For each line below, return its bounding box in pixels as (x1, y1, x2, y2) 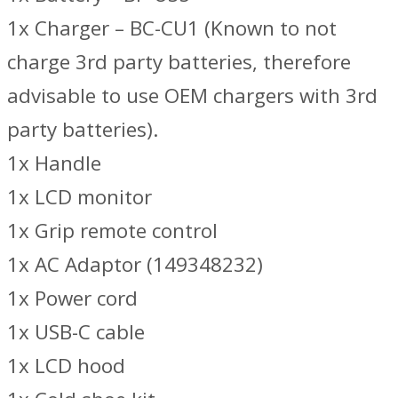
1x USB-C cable (7, 318, 145, 346)
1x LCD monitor (7, 183, 152, 211)
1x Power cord (7, 284, 138, 313)
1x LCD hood (7, 352, 125, 380)
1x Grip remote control (7, 217, 218, 245)
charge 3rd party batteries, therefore (7, 48, 351, 76)
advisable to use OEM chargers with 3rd (7, 82, 378, 110)
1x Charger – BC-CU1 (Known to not (7, 14, 337, 43)
